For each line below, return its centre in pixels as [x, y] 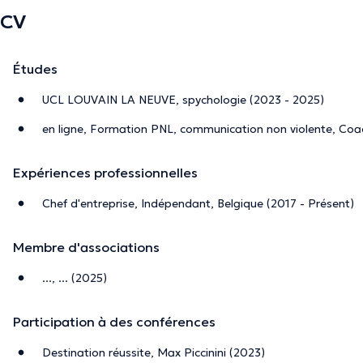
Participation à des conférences [114, 321]
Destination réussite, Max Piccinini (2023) [154, 352]
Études [35, 68]
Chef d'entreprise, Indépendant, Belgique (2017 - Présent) [198, 203]
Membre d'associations [86, 247]
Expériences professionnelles [105, 172]
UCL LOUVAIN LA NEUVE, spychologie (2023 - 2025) [183, 99]
